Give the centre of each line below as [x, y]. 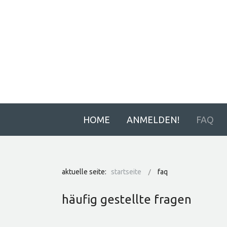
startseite [126, 172]
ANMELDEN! [153, 120]
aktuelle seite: [86, 172]
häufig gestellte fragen [127, 199]
